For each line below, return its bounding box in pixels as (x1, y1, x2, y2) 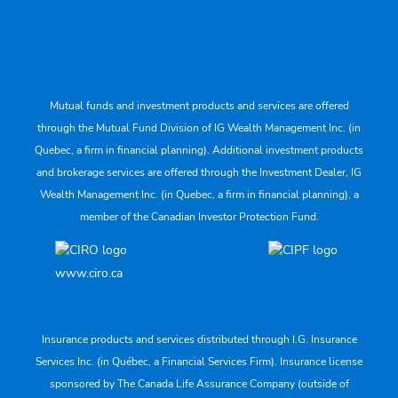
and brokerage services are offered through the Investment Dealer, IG (36, 164, 362, 179)
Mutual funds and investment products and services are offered (49, 98, 349, 113)
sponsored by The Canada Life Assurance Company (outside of (49, 377, 349, 392)
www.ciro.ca (54, 264, 123, 282)
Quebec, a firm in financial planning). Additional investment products (35, 142, 363, 157)
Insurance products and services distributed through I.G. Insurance (41, 332, 357, 347)
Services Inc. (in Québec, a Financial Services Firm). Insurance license (36, 354, 362, 370)
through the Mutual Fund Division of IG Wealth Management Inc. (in (37, 120, 361, 135)
